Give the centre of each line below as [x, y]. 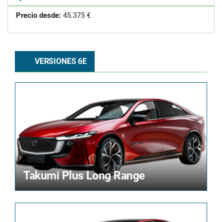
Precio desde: [38, 15]
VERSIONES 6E [60, 61]
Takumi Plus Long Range [84, 175]
